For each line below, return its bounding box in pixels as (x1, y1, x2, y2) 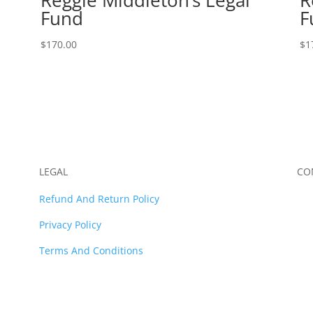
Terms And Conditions (38, 244, 143, 258)
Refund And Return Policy (38, 192, 159, 206)
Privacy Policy (38, 218, 101, 232)
